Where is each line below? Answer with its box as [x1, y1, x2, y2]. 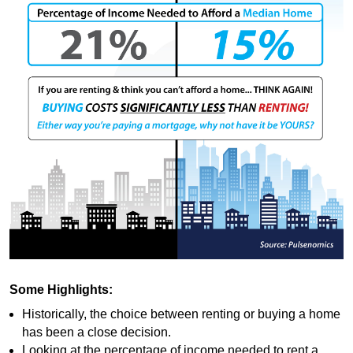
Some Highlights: [9, 283, 113, 297]
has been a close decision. [21, 325, 171, 339]
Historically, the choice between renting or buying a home [21, 307, 340, 321]
